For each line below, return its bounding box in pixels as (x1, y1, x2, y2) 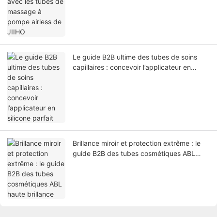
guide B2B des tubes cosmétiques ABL (73, 149, 195, 157)
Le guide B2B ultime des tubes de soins (73, 52, 197, 61)
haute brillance (73, 159, 119, 168)
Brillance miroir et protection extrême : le (73, 139, 201, 147)
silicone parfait (73, 73, 119, 81)
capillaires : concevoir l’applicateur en (73, 62, 191, 71)
